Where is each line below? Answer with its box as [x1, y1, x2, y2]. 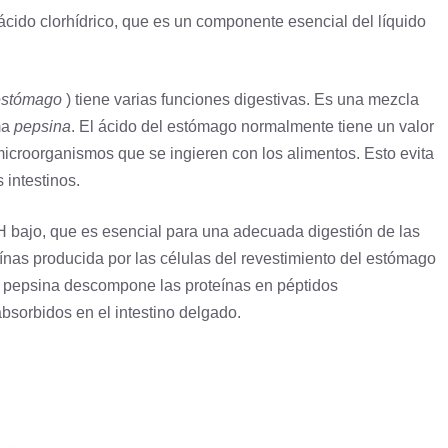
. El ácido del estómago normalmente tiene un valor [71, 118, 434, 136]
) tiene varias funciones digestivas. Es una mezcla [62, 91, 419, 109]
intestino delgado [115, 304, 237, 322]
